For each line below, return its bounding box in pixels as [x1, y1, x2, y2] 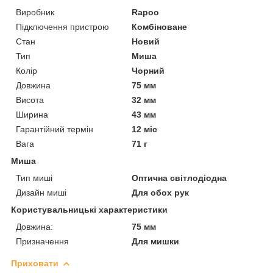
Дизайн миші [16, 187, 66, 197]
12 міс [132, 124, 158, 134]
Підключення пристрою [16, 21, 109, 32]
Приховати [11, 258, 58, 268]
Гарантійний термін [16, 124, 93, 134]
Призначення [16, 236, 69, 246]
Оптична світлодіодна [132, 172, 227, 183]
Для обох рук [132, 187, 190, 197]
